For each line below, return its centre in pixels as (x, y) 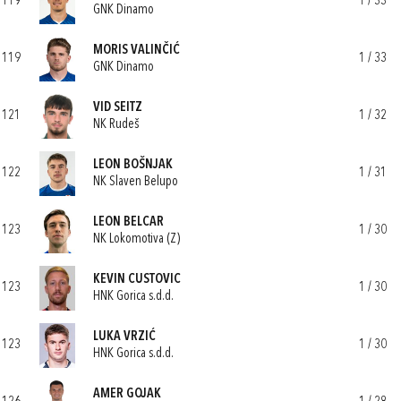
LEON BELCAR (128, 222)
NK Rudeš (116, 124)
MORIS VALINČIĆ (137, 50)
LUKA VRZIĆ (124, 337)
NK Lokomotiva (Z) (137, 239)
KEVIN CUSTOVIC (137, 279)
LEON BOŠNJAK (133, 165)
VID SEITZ (118, 107)
